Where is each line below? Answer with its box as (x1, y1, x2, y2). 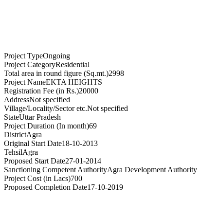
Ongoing (43, 51, 70, 60)
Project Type (4, 51, 43, 60)
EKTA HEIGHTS (46, 77, 102, 86)
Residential (55, 60, 90, 69)
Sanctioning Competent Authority (4, 165, 107, 174)
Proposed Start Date (4, 156, 65, 165)
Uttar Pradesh (19, 112, 61, 121)
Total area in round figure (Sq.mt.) (4, 69, 109, 77)
